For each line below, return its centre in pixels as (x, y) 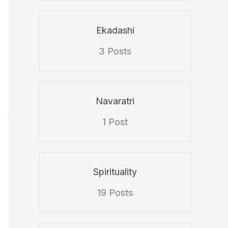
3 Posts (115, 51)
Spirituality (115, 172)
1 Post (115, 122)
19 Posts (115, 193)
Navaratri (115, 101)
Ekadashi (115, 31)
